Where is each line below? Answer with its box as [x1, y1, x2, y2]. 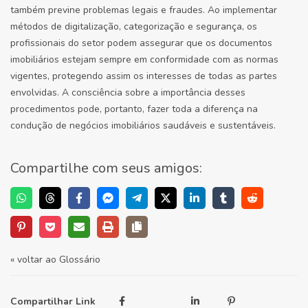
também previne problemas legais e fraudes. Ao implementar [10, 3, 277, 16]
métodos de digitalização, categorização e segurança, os [10, 20, 257, 33]
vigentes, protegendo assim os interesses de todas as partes [10, 69, 277, 82]
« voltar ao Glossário [10, 253, 100, 266]
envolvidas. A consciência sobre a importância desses [10, 86, 245, 99]
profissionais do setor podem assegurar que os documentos [10, 36, 272, 49]
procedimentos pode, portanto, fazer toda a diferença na [10, 102, 258, 115]
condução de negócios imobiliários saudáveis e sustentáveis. [10, 119, 276, 132]
